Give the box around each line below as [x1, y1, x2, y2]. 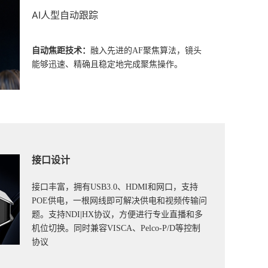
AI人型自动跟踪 [31, 9, 98, 22]
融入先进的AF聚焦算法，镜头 [90, 46, 202, 56]
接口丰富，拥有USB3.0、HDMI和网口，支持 [31, 182, 198, 192]
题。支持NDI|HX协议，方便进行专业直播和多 [31, 210, 203, 220]
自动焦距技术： [31, 46, 90, 56]
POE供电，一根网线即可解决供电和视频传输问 [31, 196, 207, 206]
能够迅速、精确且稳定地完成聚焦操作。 [31, 60, 182, 69]
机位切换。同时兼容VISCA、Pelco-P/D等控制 [31, 224, 200, 233]
